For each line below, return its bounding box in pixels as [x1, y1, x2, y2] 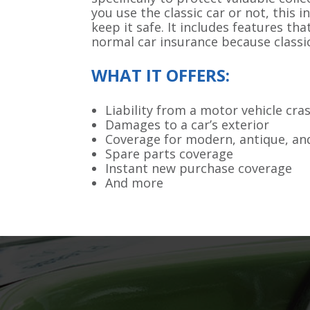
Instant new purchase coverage [105, 160, 292, 176]
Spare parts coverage [105, 145, 233, 162]
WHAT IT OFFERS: [91, 64, 230, 86]
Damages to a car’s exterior [105, 116, 269, 133]
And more [105, 174, 163, 191]
